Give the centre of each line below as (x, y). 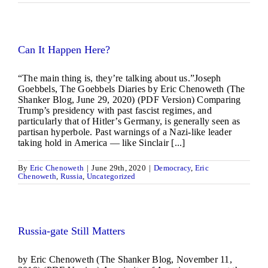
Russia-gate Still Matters (71, 231)
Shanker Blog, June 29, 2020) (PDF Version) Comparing (130, 100)
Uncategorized (111, 176)
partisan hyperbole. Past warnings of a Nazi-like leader (125, 132)
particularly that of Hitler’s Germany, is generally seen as (129, 121)
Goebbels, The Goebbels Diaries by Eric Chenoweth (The (132, 89)
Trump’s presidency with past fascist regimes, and (115, 110)
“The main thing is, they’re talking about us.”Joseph (120, 78)
